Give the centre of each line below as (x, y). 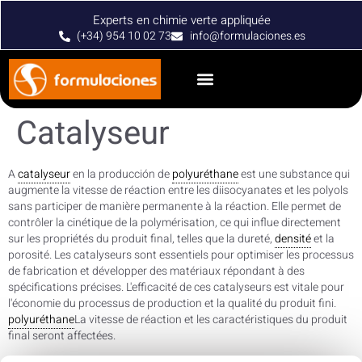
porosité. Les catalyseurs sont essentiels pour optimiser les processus (181, 255)
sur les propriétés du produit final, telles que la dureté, (141, 238)
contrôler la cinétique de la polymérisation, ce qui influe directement (175, 222)
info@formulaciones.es (247, 36)
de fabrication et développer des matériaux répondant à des (156, 271)
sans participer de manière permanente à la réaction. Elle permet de (175, 206)
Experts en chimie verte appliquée (182, 20)
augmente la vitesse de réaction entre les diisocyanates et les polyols (178, 190)
